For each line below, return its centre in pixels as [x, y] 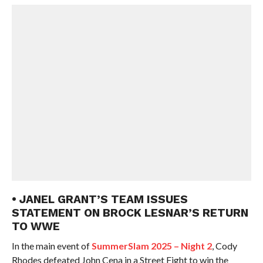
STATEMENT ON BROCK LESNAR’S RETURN [130, 213]
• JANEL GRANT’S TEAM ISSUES [100, 199]
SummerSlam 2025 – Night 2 [151, 246]
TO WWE [36, 226]
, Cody [224, 246]
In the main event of [51, 246]
